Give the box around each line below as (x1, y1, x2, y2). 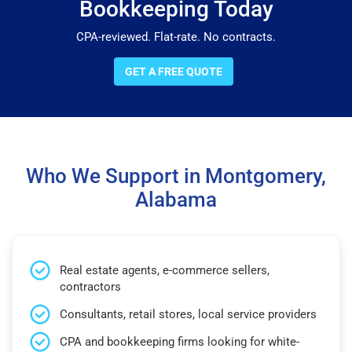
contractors (60, 279, 121, 294)
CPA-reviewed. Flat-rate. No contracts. (76, 29, 276, 44)
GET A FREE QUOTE (125, 64, 222, 78)
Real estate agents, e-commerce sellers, (60, 262, 269, 277)
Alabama (135, 187, 217, 211)
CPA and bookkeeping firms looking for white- (60, 334, 299, 349)
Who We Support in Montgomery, (26, 163, 326, 188)
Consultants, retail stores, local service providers (60, 306, 317, 321)
